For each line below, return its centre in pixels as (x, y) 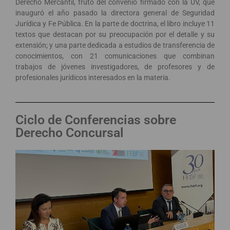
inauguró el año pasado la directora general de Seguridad (115, 13)
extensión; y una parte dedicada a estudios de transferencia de (115, 45)
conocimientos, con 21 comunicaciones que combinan (115, 56)
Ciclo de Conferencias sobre (96, 120)
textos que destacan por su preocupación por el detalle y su (115, 34)
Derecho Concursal (70, 132)
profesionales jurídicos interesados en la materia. (93, 77)
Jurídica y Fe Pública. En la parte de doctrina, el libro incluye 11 (115, 23)
